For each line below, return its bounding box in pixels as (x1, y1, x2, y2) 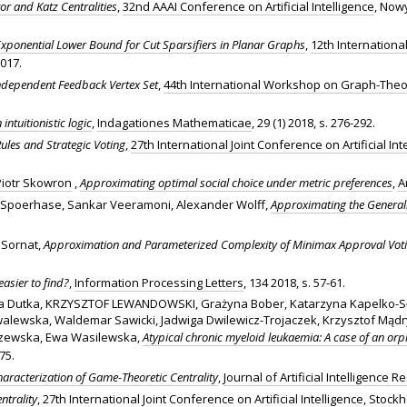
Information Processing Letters (74, 273, 243, 291)
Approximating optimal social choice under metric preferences (80, 174, 392, 191)
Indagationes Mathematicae (97, 114, 252, 131)
